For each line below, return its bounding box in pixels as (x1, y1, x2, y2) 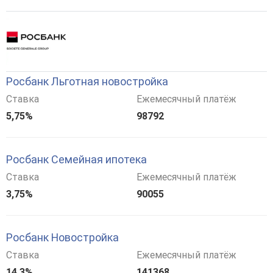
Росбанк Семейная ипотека (6, 152, 147, 166)
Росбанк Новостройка (6, 230, 119, 244)
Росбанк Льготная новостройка (6, 74, 168, 88)
